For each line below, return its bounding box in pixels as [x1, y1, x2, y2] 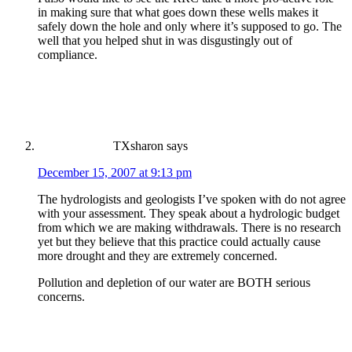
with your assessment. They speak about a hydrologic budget [38, 206, 339, 220]
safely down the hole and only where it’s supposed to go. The [38, 19, 342, 33]
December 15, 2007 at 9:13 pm [38, 165, 192, 179]
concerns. [38, 289, 85, 303]
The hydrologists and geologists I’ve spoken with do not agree [38, 192, 346, 206]
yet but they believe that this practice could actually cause [38, 234, 321, 248]
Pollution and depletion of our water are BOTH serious [38, 275, 310, 289]
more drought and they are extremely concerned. [38, 248, 277, 262]
